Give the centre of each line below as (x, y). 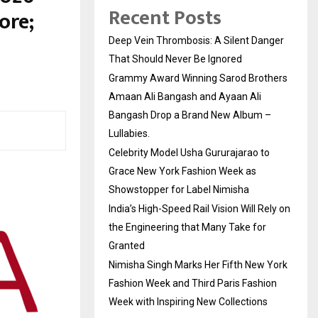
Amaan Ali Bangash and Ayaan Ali (185, 97)
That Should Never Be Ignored (175, 59)
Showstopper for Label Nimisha (179, 190)
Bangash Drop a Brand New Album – (190, 115)
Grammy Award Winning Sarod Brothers (198, 78)
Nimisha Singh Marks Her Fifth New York (198, 265)
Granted (127, 246)
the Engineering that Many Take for (187, 227)
